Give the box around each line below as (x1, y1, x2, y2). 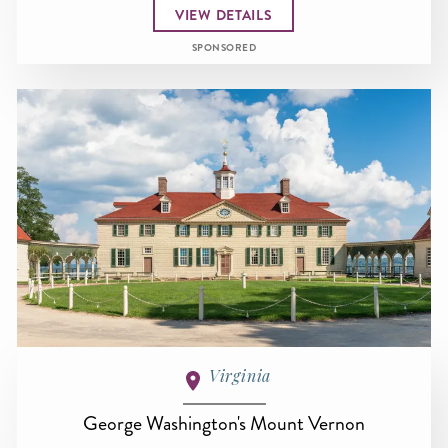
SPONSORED (191, 41, 257, 56)
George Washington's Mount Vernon (83, 409, 365, 438)
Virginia (208, 365, 272, 387)
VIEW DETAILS (175, 4, 273, 25)
